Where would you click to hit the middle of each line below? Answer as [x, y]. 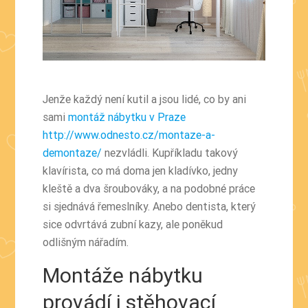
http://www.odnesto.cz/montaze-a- [129, 134]
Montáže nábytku [123, 275]
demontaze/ [74, 152]
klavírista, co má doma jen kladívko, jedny [141, 170]
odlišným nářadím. [86, 242]
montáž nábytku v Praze [127, 117]
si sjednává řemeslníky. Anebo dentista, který [150, 206]
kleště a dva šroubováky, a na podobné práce [149, 188]
